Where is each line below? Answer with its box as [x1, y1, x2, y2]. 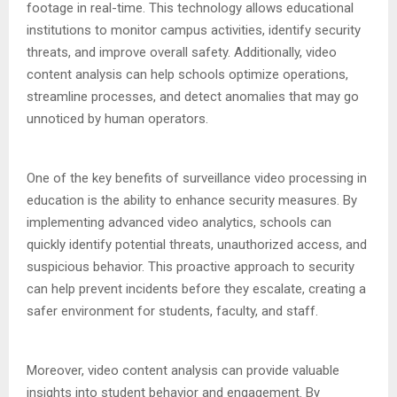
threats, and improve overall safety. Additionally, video [27, 43, 337, 60]
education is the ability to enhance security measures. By [27, 191, 357, 208]
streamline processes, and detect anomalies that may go [27, 88, 359, 105]
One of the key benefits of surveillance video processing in [27, 169, 367, 186]
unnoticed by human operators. [27, 110, 208, 127]
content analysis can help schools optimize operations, [27, 66, 348, 82]
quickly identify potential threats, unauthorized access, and [27, 236, 367, 253]
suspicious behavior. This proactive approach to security [27, 258, 354, 275]
